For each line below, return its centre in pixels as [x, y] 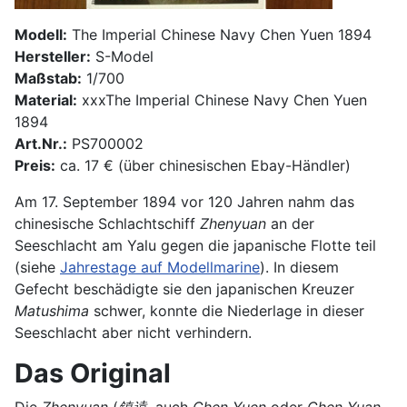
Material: [46, 100]
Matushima [52, 311]
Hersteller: [53, 56]
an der [290, 223]
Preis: [35, 165]
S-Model [122, 56]
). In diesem [299, 267]
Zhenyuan [233, 223]
